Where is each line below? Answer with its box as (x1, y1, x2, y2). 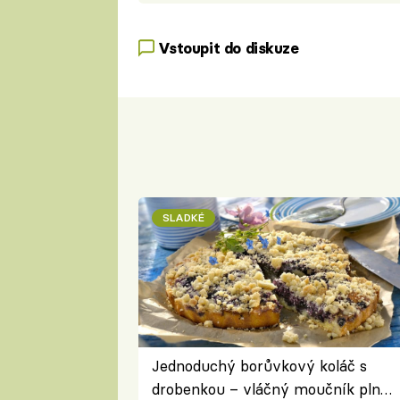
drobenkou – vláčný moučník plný (151, 379, 389, 398)
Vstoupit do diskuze (157, 38, 299, 57)
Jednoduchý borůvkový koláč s (151, 355, 367, 375)
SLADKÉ (162, 210, 204, 224)
